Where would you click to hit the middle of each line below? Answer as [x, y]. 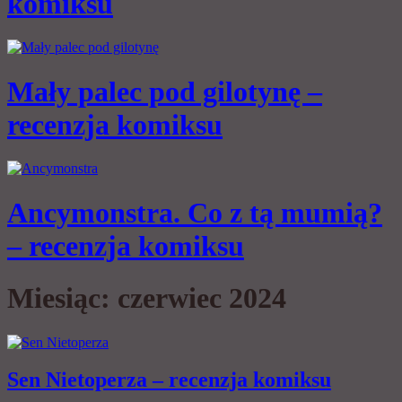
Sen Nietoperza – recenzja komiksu [169, 380]
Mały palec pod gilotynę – [165, 91]
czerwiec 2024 [202, 298]
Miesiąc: [62, 298]
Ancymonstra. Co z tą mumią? [195, 212]
